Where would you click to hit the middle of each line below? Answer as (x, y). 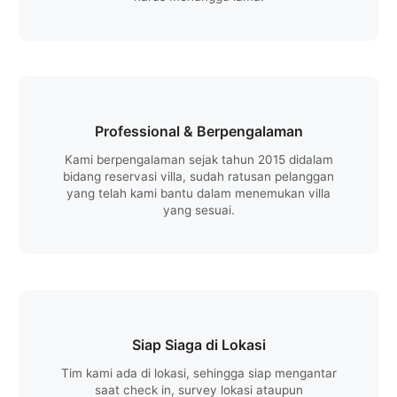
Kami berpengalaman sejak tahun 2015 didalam (198, 159)
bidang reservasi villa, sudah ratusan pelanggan (198, 176)
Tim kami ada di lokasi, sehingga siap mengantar (198, 373)
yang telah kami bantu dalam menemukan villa (198, 193)
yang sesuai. (198, 210)
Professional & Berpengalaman (198, 131)
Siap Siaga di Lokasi (198, 344)
